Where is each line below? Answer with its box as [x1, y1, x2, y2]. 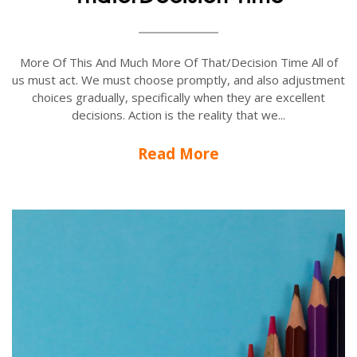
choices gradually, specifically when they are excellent [32, 88, 325, 105]
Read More [138, 143, 219, 163]
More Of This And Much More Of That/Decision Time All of [19, 53, 338, 70]
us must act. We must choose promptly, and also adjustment [12, 71, 345, 88]
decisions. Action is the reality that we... [72, 106, 285, 123]
